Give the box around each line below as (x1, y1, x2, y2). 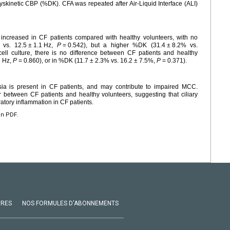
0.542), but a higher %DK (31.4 (67, 42, 165, 49)
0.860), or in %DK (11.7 (24, 57, 88, 65)
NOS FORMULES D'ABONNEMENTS (22, 200, 119, 207)
